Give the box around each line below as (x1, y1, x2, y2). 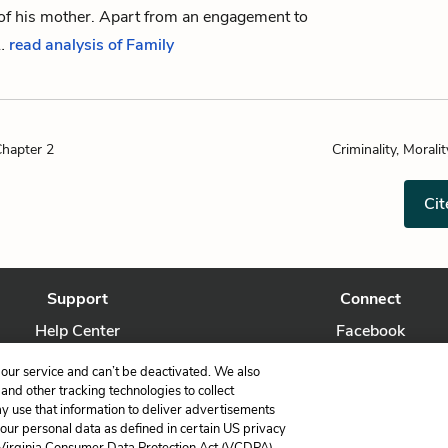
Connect (339, 288, 401, 310)
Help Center (35, 320, 121, 342)
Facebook (335, 320, 405, 342)
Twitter (343, 352, 397, 374)
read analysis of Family (9, 34, 174, 56)
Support (47, 288, 109, 310)
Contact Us (36, 352, 119, 374)
